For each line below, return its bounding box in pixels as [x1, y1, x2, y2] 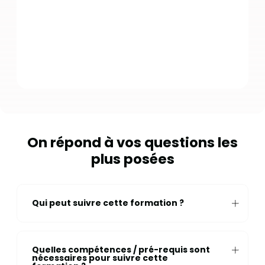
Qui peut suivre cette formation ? [31, 197, 184, 209]
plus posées [91, 149, 174, 169]
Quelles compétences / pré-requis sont [31, 244, 210, 256]
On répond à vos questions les [27, 132, 238, 152]
